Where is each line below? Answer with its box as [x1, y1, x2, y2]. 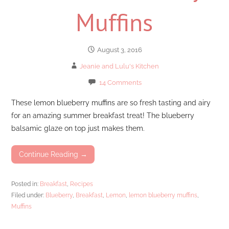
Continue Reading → [18, 150, 87, 159]
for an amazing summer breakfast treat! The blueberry [11, 110, 195, 120]
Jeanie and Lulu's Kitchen [80, 62, 159, 71]
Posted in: [11, 179, 40, 188]
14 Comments [99, 79, 142, 87]
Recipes [70, 179, 94, 188]
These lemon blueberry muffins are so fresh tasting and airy [11, 98, 211, 107]
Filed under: [11, 191, 46, 199]
